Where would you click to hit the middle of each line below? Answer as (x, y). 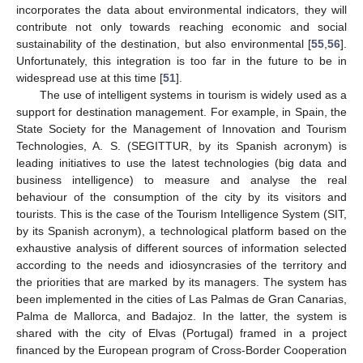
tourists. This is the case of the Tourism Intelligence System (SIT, (181, 214)
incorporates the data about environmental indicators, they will (181, 10)
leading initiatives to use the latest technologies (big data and (181, 163)
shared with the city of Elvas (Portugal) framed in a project (181, 333)
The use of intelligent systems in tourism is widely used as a (193, 95)
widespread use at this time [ (90, 78)
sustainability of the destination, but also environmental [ (164, 44)
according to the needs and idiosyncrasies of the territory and (181, 265)
